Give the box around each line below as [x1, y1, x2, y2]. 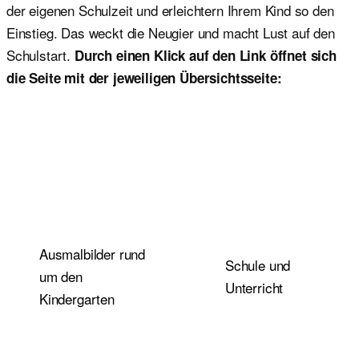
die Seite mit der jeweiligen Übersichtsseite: [6, 67, 282, 87]
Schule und [225, 254, 291, 275]
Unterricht [225, 276, 284, 297]
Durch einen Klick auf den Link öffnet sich [74, 45, 337, 65]
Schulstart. [6, 44, 75, 65]
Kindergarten [39, 288, 115, 309]
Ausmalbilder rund [39, 243, 146, 264]
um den [39, 265, 83, 286]
